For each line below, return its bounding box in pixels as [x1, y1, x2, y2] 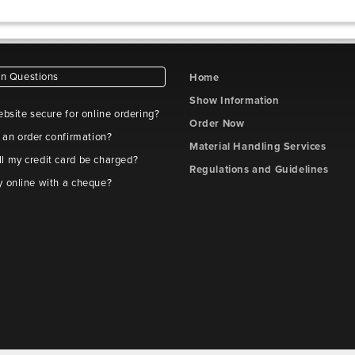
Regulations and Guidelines [189, 163, 329, 176]
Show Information [189, 94, 280, 107]
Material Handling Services [189, 140, 326, 153]
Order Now [189, 117, 245, 130]
